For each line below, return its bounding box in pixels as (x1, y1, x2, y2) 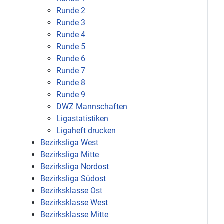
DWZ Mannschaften (56, 102, 127, 112)
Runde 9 (56, 90, 85, 100)
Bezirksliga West (40, 138, 98, 148)
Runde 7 (56, 66, 85, 76)
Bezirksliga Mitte (40, 150, 99, 160)
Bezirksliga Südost (40, 174, 106, 184)
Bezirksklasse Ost (40, 186, 102, 196)
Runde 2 (56, 6, 85, 16)
